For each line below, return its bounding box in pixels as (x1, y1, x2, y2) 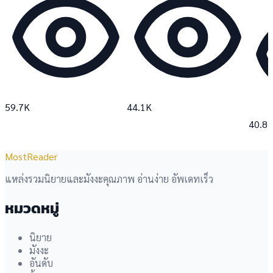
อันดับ (29, 256, 53, 269)
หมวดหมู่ (5, 197, 59, 219)
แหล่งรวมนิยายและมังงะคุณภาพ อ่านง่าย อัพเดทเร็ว (5, 172, 213, 185)
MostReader (5, 149, 57, 163)
